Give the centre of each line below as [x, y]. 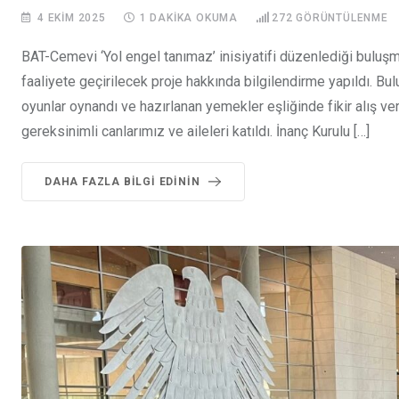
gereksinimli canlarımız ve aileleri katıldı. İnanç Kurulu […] [195, 132]
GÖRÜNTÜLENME [340, 18]
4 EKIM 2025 [72, 18]
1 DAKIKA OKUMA [189, 18]
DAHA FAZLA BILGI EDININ [122, 182]
